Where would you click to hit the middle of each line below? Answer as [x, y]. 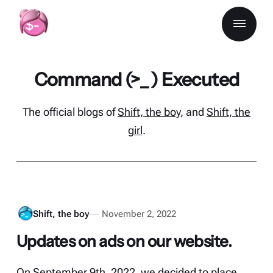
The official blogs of [70, 112]
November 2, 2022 [139, 214]
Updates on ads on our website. [124, 241]
